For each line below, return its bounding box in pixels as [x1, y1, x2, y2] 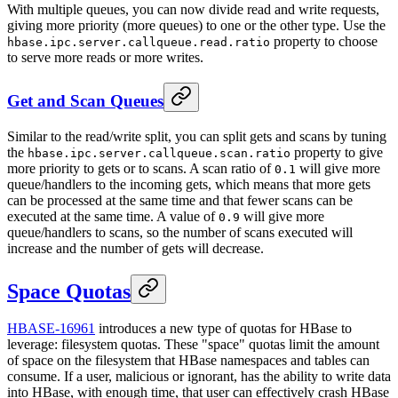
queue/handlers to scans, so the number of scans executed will [7, 224, 353, 240]
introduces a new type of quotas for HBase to [95, 321, 352, 337]
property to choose [270, 34, 378, 50]
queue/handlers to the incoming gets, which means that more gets [7, 176, 370, 192]
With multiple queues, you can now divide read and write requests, [7, 2, 379, 18]
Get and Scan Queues [7, 91, 163, 110]
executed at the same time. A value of [7, 208, 219, 224]
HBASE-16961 [7, 321, 95, 337]
